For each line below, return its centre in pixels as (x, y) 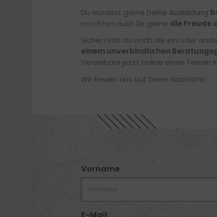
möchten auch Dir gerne (125, 23)
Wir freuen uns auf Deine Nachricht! (144, 79)
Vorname (100, 169)
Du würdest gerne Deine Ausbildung (146, 12)
